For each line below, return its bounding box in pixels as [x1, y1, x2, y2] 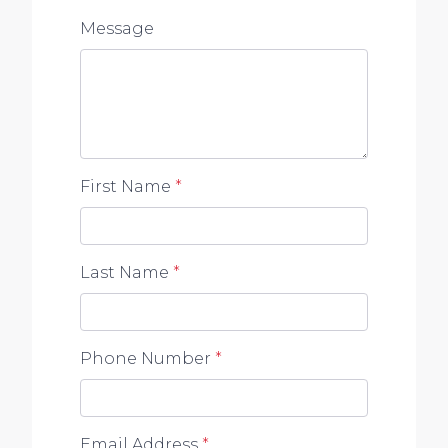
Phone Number [80, 348, 211, 368]
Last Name [80, 262, 169, 282]
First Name [80, 176, 171, 196]
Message [80, 18, 154, 38]
